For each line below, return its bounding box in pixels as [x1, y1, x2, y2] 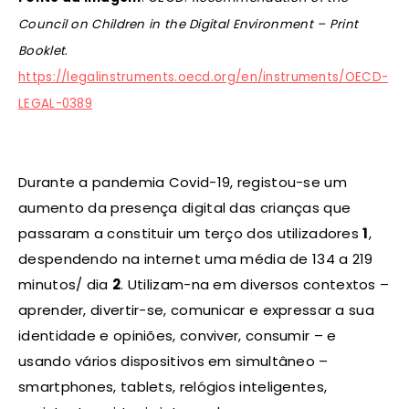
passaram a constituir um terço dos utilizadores [18, 223, 363, 243]
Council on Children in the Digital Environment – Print [18, 15, 359, 33]
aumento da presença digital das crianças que [18, 197, 351, 217]
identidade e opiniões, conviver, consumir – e [18, 325, 337, 345]
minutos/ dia [18, 274, 112, 294]
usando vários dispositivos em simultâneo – [18, 351, 329, 371]
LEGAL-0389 [18, 94, 93, 112]
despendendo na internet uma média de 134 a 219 [18, 248, 373, 268]
